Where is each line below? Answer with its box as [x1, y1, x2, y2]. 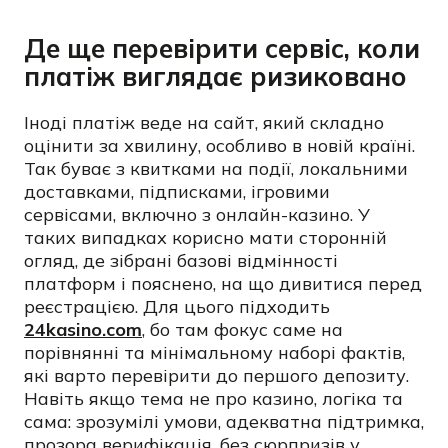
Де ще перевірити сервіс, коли [24, 31, 420, 65]
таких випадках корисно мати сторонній [24, 225, 387, 249]
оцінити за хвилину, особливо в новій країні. [24, 133, 415, 157]
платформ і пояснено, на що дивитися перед [24, 271, 422, 295]
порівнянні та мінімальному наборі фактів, [24, 340, 405, 364]
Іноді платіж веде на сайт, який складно [24, 110, 384, 134]
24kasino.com [24, 317, 142, 341]
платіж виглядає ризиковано [24, 59, 407, 93]
